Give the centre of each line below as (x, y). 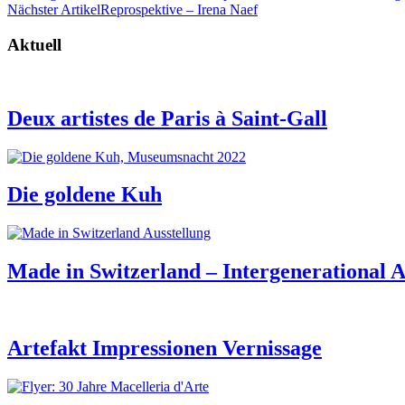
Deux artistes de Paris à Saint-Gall (167, 118)
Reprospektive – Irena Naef (179, 10)
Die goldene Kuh (85, 195)
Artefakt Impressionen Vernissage (165, 348)
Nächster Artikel (54, 10)
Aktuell (34, 44)
